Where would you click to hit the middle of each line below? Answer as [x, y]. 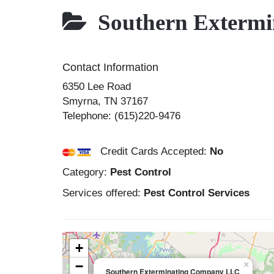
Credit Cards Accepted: [150, 151]
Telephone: [88, 116]
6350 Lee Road [97, 87]
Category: [86, 172]
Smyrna [80, 101]
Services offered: [103, 193]
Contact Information [110, 67]
